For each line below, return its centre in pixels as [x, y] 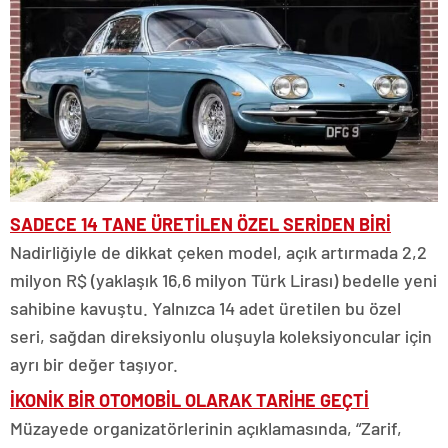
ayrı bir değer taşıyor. [94, 364]
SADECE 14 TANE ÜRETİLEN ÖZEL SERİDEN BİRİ [200, 224]
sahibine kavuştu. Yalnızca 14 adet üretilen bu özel [205, 308]
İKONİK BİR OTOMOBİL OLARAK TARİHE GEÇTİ [189, 400]
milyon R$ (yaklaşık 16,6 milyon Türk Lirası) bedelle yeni [223, 280]
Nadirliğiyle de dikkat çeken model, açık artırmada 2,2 [218, 252]
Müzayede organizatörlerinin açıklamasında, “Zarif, [206, 428]
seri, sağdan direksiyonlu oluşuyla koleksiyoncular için [221, 336]
